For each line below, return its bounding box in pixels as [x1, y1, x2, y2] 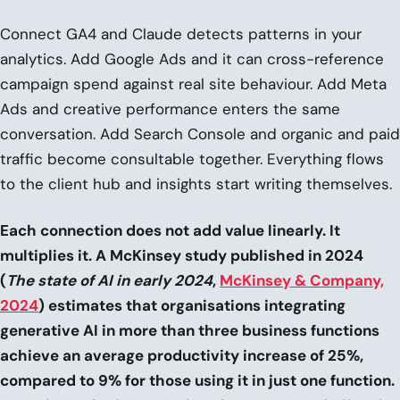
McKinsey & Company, [220, 270, 384, 290]
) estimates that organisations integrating [38, 295, 346, 315]
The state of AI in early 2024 [6, 270, 212, 290]
